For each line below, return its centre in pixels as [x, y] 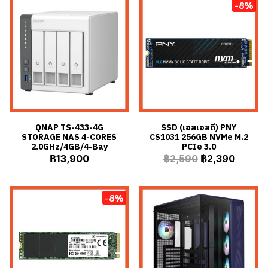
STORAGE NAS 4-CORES [69, 137]
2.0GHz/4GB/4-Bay [69, 147]
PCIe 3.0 [199, 147]
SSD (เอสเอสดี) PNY [199, 127]
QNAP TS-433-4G [69, 127]
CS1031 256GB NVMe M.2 [199, 137]
